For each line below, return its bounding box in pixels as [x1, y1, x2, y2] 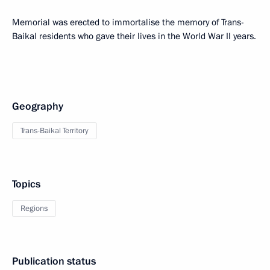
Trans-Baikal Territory [20, 125, 89, 136]
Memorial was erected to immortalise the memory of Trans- [12, 16, 244, 28]
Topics [12, 177, 40, 191]
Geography [12, 99, 63, 113]
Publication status [12, 254, 96, 268]
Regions [20, 203, 48, 214]
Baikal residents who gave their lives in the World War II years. [12, 30, 256, 42]
